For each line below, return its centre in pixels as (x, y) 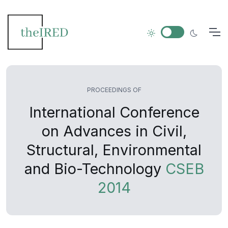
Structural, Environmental (114, 150)
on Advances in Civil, (114, 131)
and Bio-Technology (95, 169)
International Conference (114, 112)
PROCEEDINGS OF (114, 90)
